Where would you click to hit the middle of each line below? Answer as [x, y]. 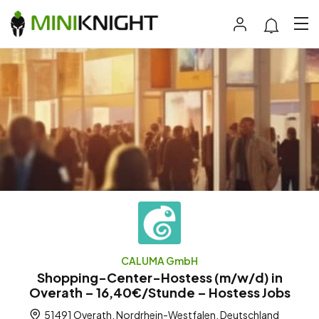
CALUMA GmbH [159, 260]
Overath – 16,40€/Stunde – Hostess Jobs [159, 292]
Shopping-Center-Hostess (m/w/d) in [159, 277]
